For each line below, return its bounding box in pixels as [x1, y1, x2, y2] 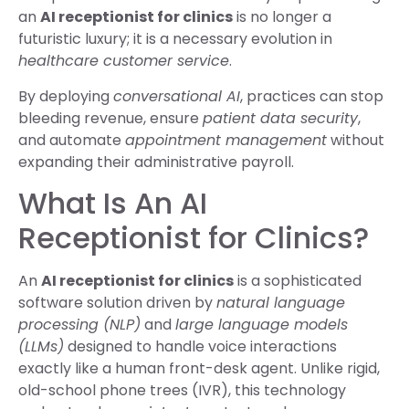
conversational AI [113, 85, 240, 107]
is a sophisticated [234, 270, 362, 291]
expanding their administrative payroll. [18, 151, 294, 173]
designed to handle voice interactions [64, 336, 337, 357]
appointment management [125, 129, 327, 151]
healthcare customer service [18, 50, 229, 72]
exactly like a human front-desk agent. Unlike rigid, [18, 358, 380, 379]
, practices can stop [240, 85, 383, 107]
